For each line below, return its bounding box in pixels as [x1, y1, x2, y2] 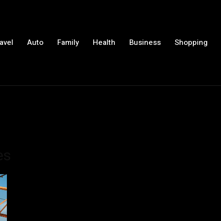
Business [129, 37, 161, 48]
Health [93, 37, 116, 48]
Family [57, 37, 79, 48]
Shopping [175, 37, 208, 48]
